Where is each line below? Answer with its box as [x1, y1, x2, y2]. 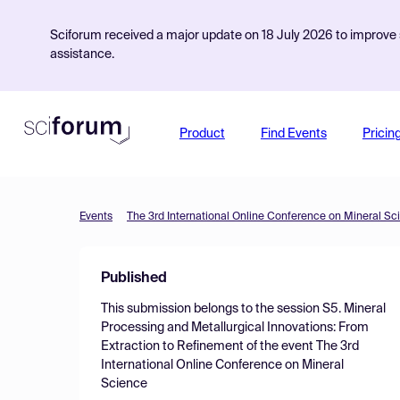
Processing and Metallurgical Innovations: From [101, 321, 369, 334]
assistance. [50, 48, 114, 61]
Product [179, 128, 225, 140]
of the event [244, 340, 316, 353]
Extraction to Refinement [101, 340, 244, 353]
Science [101, 378, 147, 390]
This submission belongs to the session [101, 303, 322, 315]
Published [101, 271, 167, 286]
